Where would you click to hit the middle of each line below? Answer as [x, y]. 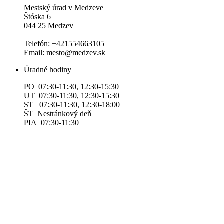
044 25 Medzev [49, 25]
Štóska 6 [37, 16]
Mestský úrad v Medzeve [64, 7]
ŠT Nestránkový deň [58, 113]
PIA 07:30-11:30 [51, 122]
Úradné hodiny [48, 69]
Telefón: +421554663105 [64, 43]
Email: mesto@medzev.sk [65, 52]
